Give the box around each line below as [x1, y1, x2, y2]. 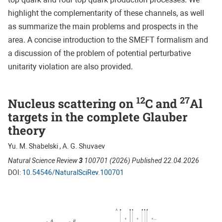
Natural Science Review [8, 157, 79, 165]
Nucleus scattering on [8, 96, 136, 112]
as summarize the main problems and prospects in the [8, 22, 198, 32]
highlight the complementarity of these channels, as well [8, 8, 204, 18]
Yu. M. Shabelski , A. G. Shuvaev [8, 142, 105, 151]
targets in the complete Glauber [8, 109, 187, 125]
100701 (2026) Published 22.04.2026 [83, 157, 199, 165]
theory [8, 122, 46, 139]
